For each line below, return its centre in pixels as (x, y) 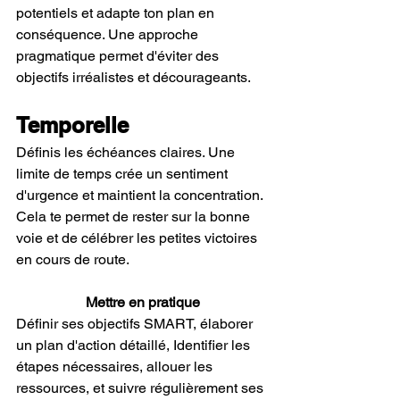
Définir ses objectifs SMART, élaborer (136, 324)
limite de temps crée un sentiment (124, 174)
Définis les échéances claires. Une (127, 152)
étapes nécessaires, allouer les (116, 367)
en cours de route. (73, 259)
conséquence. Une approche (109, 34)
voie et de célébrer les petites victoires (138, 238)
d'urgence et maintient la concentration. (141, 195)
